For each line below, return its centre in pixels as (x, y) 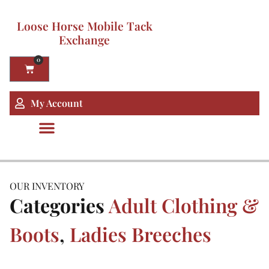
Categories (57, 205)
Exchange (85, 40)
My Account (56, 103)
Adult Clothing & (184, 205)
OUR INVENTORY (47, 186)
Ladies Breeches (141, 234)
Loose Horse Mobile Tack (84, 26)
